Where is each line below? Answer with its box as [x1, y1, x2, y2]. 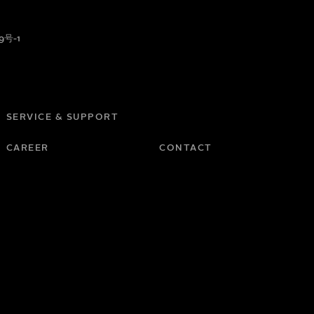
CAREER [6, 143, 49, 153]
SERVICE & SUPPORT [6, 112, 119, 122]
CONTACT [159, 143, 212, 153]
